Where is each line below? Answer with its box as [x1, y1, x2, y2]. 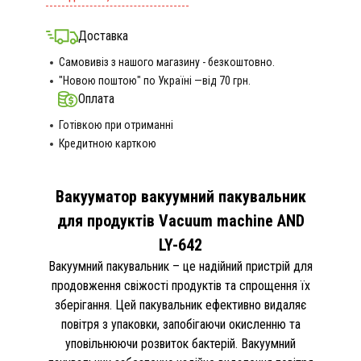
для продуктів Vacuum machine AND [56, 211, 305, 230]
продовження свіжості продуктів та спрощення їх [51, 278, 310, 293]
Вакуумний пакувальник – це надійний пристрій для [48, 259, 313, 274]
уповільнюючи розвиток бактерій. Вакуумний [65, 336, 296, 351]
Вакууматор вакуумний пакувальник [55, 187, 306, 206]
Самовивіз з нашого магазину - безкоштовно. [58, 56, 275, 68]
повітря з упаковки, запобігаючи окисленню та [60, 317, 301, 332]
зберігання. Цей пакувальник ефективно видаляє [55, 297, 306, 313]
